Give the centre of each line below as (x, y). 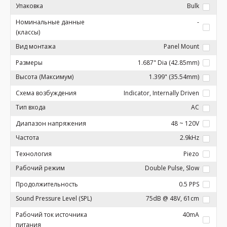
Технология (34, 154)
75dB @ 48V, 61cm (173, 198)
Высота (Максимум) (45, 77)
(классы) (28, 32)
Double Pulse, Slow (172, 168)
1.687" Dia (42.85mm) (168, 63)
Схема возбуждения (46, 93)
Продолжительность (47, 184)
